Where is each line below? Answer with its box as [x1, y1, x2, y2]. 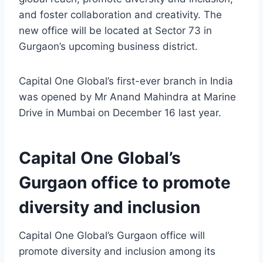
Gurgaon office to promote [19, 173, 231, 193]
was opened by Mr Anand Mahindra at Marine [19, 91, 236, 103]
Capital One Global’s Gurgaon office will [19, 230, 205, 242]
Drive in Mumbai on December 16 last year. [19, 107, 221, 119]
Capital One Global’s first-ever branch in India [19, 75, 233, 87]
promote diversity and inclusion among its [19, 245, 215, 258]
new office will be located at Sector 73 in [19, 25, 212, 37]
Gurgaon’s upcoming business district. [19, 41, 198, 53]
